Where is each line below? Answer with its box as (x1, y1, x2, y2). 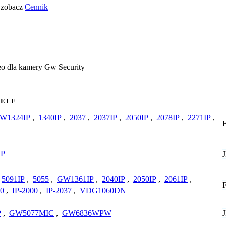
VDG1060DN (80, 186, 126, 195)
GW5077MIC (9, 208, 54, 217)
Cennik (25, 2, 48, 11)
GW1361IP (57, 174, 94, 183)
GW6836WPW (62, 208, 111, 217)
